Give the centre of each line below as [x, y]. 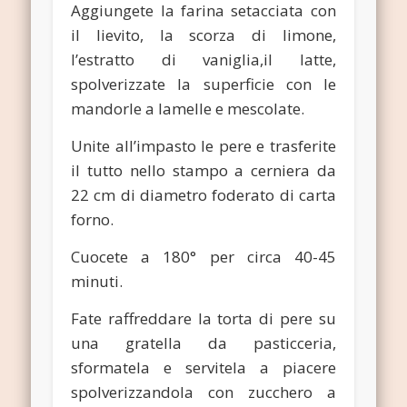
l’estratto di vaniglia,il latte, [203, 60]
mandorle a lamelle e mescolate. [188, 109]
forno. [93, 220]
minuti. [97, 282]
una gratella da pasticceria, [203, 343]
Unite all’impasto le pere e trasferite [203, 146]
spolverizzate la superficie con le [203, 84]
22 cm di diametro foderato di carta [203, 195]
